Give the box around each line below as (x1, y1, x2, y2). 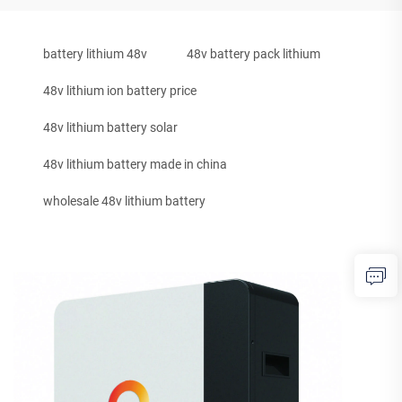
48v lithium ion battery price (43, 83, 197, 99)
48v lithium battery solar (43, 120, 178, 135)
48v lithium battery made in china (43, 157, 227, 172)
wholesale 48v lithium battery (43, 194, 205, 209)
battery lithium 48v (43, 47, 147, 62)
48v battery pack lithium (187, 47, 320, 62)
